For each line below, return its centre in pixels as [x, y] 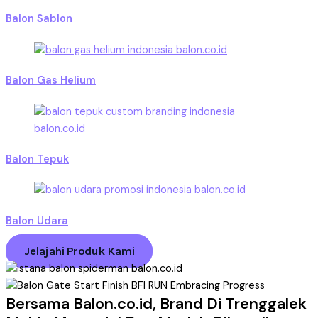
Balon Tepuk [37, 159]
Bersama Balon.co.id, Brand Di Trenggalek [156, 304]
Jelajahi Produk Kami [79, 251]
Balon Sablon [39, 19]
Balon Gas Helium [51, 81]
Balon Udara [37, 221]
